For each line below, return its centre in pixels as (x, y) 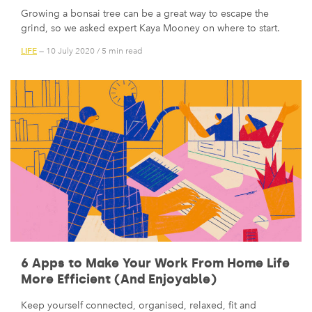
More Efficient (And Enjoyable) (119, 279)
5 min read (122, 50)
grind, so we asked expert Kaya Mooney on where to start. (150, 29)
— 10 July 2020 (66, 50)
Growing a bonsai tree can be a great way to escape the (145, 14)
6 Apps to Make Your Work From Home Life (155, 263)
